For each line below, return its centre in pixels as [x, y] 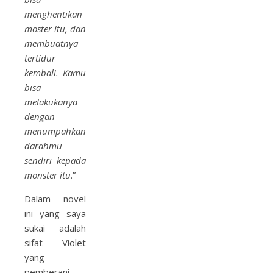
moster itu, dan [55, 29]
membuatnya [51, 43]
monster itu [48, 175]
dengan [40, 116]
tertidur [40, 58]
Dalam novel [55, 199]
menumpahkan [55, 131]
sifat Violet [55, 243]
